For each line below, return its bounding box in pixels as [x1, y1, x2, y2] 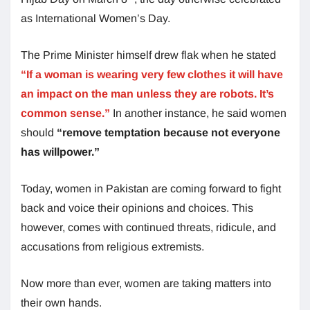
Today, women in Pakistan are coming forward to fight [21, 182, 281, 194]
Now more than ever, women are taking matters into [21, 277, 271, 289]
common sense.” [21, 107, 110, 119]
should [21, 126, 57, 138]
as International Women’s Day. [21, 12, 170, 24]
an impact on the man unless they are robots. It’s [21, 87, 274, 100]
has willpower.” [21, 145, 100, 158]
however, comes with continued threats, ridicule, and [21, 221, 276, 233]
